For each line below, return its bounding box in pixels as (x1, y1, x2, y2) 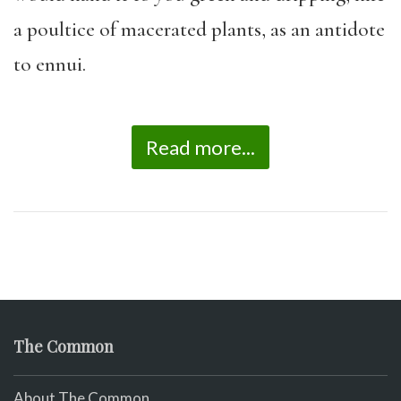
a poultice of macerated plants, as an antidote (13, 17, 385, 43)
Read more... (146, 134, 255, 159)
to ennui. (13, 52, 86, 78)
